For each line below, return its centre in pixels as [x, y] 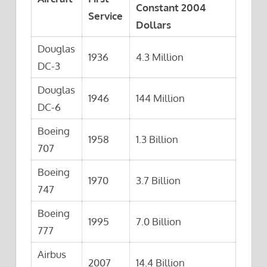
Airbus [52, 254]
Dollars [154, 24]
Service [106, 15]
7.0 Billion [159, 221]
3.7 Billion [159, 180]
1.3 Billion [157, 139]
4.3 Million [160, 57]
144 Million [161, 98]
